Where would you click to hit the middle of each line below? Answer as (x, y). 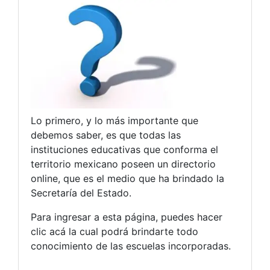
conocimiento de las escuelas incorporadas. (131, 246)
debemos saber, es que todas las (106, 135)
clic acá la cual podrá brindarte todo (115, 231)
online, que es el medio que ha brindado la (127, 178)
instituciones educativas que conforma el (124, 149)
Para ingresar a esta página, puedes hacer (127, 217)
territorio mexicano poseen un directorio (123, 164)
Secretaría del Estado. (81, 193)
